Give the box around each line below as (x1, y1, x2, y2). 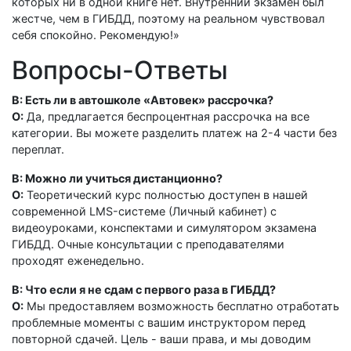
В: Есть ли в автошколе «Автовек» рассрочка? (12, 93, 273, 107)
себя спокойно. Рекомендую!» (12, 28, 179, 42)
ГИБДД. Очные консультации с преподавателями (12, 237, 284, 251)
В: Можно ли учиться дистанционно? (12, 172, 223, 185)
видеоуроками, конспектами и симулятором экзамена (12, 221, 317, 234)
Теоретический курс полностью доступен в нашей (24, 188, 308, 201)
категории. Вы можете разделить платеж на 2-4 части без (12, 126, 337, 139)
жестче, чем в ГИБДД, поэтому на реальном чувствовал (12, 12, 324, 25)
